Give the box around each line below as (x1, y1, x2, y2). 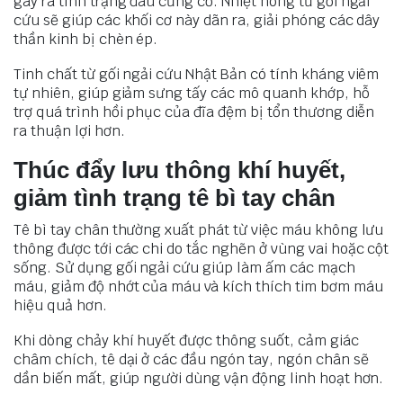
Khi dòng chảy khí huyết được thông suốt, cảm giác (13, 330, 359, 350)
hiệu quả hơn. (13, 295, 111, 315)
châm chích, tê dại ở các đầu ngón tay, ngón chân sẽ (13, 349, 369, 369)
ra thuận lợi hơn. (13, 121, 125, 140)
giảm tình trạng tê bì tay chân (13, 184, 336, 211)
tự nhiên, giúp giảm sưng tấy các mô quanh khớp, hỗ (13, 83, 370, 103)
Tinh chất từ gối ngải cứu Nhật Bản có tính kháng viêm (13, 64, 380, 84)
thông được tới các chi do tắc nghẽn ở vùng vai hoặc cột (13, 238, 390, 258)
